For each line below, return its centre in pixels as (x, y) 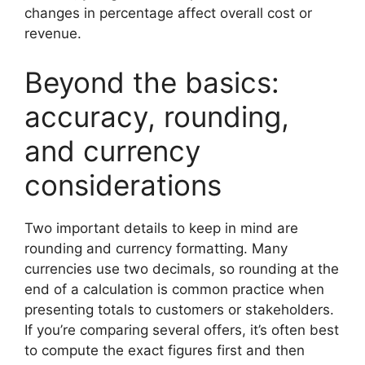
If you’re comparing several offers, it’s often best (182, 330)
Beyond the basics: (152, 82)
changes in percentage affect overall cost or (168, 13)
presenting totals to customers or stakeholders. (179, 309)
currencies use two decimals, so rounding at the (182, 268)
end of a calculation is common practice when (174, 289)
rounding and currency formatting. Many (156, 248)
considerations (123, 185)
